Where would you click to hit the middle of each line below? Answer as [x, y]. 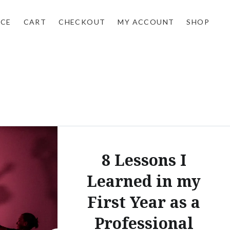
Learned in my [144, 181]
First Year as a [144, 202]
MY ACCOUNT [146, 22]
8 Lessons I [144, 160]
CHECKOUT [82, 22]
